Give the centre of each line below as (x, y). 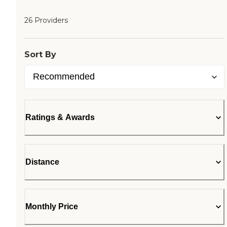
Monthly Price (52, 206)
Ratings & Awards (60, 117)
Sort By (40, 54)
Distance (42, 162)
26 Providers (46, 20)
